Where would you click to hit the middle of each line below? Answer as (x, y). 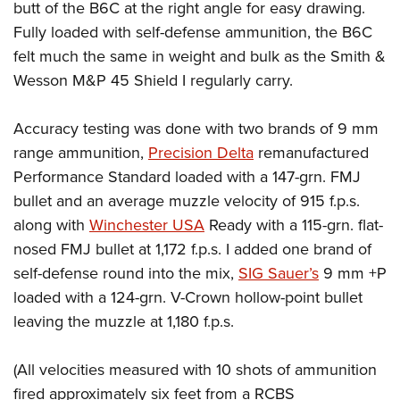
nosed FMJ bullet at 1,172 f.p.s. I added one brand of (192, 249)
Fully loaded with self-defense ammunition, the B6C (193, 32)
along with (51, 225)
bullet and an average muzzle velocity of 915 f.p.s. (187, 200)
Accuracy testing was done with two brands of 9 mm (196, 128)
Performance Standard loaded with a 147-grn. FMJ (187, 176)
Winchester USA (147, 225)
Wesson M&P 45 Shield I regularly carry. (153, 80)
